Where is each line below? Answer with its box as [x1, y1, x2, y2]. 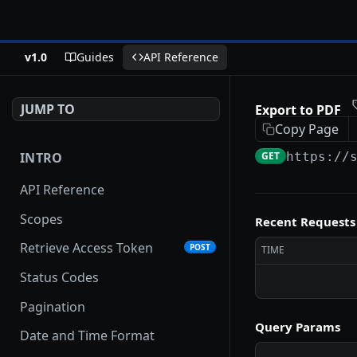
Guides [76, 49, 114, 65]
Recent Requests [255, 214, 355, 229]
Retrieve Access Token [20, 239, 153, 257]
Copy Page [275, 120, 339, 138]
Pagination [20, 297, 85, 316]
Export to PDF [255, 100, 341, 119]
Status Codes [20, 269, 99, 287]
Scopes [20, 210, 63, 228]
